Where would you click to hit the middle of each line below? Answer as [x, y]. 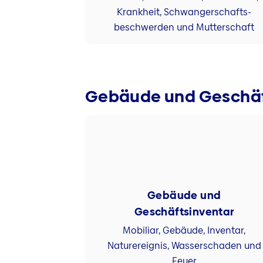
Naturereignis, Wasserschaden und [184, 246]
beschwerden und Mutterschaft [184, 28]
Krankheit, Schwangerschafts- [184, 12]
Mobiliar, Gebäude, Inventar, [184, 231]
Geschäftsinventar [184, 211]
